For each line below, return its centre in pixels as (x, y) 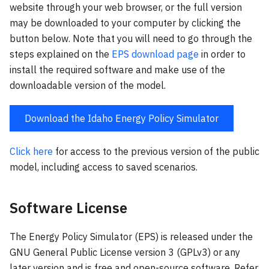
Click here (31, 151)
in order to (222, 54)
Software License (68, 207)
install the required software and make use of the (117, 69)
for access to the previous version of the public (156, 151)
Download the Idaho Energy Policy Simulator (122, 118)
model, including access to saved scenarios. (104, 167)
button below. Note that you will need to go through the (131, 38)
